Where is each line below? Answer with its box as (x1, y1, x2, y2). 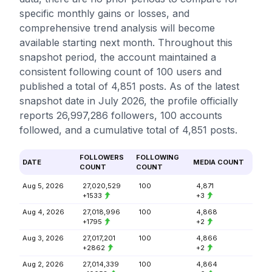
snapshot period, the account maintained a (19, 51, 216, 63)
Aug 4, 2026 (22, 208, 64, 216)
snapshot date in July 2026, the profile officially (19, 95, 238, 107)
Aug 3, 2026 (22, 234, 64, 242)
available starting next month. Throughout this (19, 36, 233, 49)
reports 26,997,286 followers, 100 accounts (19, 109, 222, 121)
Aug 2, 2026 (22, 260, 64, 268)
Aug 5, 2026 (22, 182, 64, 190)
